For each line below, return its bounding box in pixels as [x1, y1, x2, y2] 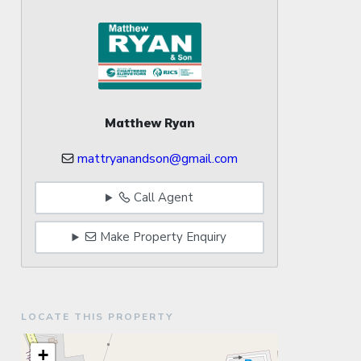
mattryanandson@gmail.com [77, 149, 238, 168]
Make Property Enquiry [97, 229, 227, 246]
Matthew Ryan [104, 114, 195, 131]
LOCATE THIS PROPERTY [21, 309, 173, 323]
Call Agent [130, 189, 193, 206]
